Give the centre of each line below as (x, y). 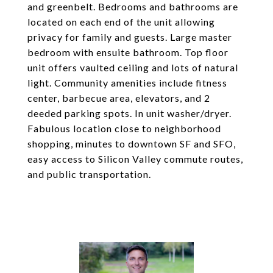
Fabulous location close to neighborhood (124, 128)
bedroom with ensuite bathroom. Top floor (128, 52)
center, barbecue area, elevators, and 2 (119, 98)
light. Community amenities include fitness (127, 83)
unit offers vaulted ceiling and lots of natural (133, 67)
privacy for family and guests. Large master (130, 37)
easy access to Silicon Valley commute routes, (135, 159)
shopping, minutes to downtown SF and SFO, (132, 144)
